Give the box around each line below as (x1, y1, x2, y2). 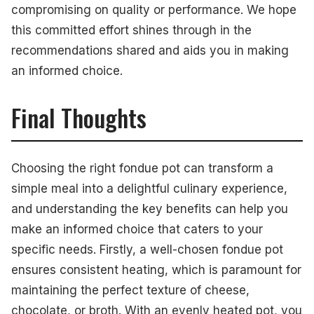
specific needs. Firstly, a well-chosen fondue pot (11, 242, 283, 257)
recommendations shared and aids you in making (11, 43, 289, 57)
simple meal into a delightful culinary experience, (11, 181, 287, 196)
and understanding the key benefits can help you (11, 201, 288, 216)
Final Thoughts (11, 99, 146, 135)
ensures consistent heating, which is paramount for (11, 262, 301, 277)
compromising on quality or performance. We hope (11, 2, 296, 17)
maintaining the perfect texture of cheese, (11, 282, 250, 297)
